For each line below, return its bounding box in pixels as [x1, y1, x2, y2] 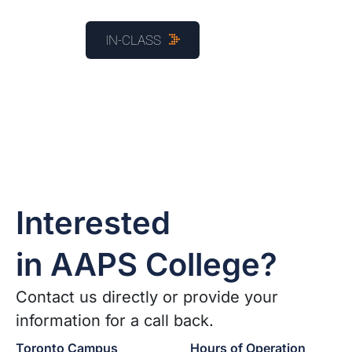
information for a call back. [16, 310, 214, 330]
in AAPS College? [16, 244, 277, 284]
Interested [16, 203, 189, 242]
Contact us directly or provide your [16, 287, 278, 306]
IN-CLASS [104, 32, 161, 49]
